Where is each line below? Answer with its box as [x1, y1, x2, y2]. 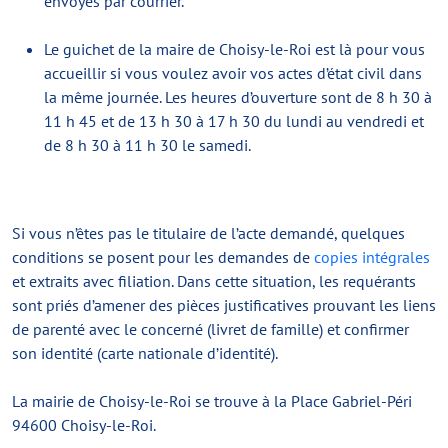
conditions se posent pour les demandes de [12, 247, 314, 267]
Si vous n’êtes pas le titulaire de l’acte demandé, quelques [12, 223, 405, 243]
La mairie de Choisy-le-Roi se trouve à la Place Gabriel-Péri [12, 391, 412, 411]
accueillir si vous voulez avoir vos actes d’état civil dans [44, 63, 422, 83]
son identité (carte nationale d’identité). [12, 343, 278, 363]
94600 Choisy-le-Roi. [12, 415, 156, 435]
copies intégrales [314, 247, 430, 267]
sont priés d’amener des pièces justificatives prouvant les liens [12, 295, 436, 315]
